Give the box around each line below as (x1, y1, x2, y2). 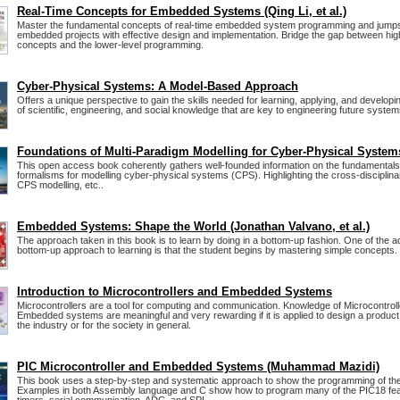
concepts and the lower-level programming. (17, 39, 204, 51)
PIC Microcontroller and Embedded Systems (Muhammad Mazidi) (17, 360, 379, 374)
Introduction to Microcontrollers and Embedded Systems (17, 285, 332, 299)
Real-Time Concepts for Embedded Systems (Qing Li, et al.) (17, 4, 346, 19)
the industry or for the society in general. (17, 320, 191, 331)
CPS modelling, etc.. (17, 179, 104, 191)
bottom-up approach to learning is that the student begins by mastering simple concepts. (17, 245, 397, 256)
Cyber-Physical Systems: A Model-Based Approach (17, 79, 298, 94)
